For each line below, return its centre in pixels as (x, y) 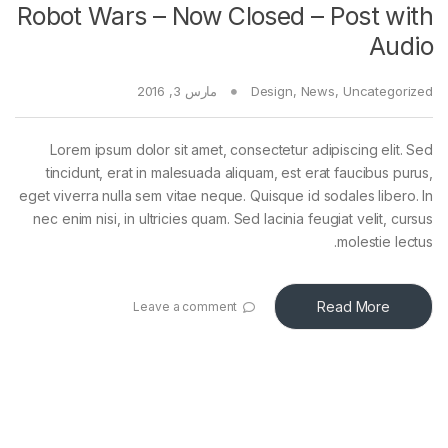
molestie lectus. (385, 242)
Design (271, 91)
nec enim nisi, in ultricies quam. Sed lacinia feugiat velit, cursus (233, 219)
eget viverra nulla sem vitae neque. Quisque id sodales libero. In (226, 196)
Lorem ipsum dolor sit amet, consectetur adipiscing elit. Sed (241, 150)
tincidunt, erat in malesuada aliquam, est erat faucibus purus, (239, 173)
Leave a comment (185, 306)
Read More (353, 307)
